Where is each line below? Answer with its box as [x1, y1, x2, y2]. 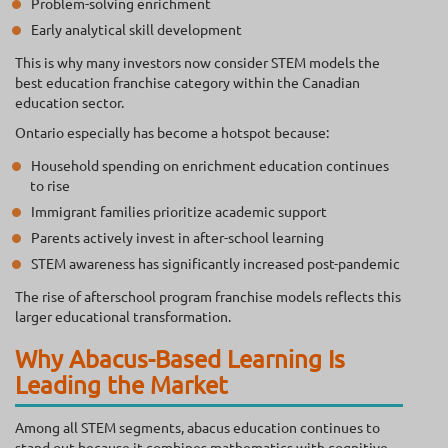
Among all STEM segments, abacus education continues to [15, 418, 380, 437]
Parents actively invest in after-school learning [31, 228, 324, 247]
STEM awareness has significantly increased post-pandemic [31, 254, 400, 273]
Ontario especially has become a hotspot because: [15, 123, 329, 142]
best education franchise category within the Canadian [15, 73, 360, 92]
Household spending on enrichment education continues [31, 156, 389, 175]
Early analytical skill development [31, 20, 242, 39]
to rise [30, 176, 70, 195]
